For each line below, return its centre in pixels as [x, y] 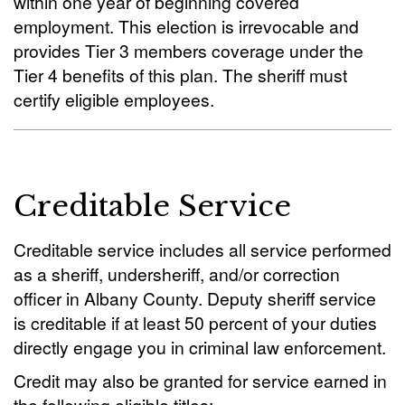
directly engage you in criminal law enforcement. [200, 347]
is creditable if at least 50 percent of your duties [195, 322]
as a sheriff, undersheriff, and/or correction [177, 273]
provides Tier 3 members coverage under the [188, 50]
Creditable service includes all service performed [202, 249]
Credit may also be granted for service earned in [200, 380]
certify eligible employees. [114, 99]
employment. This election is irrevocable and [186, 26]
